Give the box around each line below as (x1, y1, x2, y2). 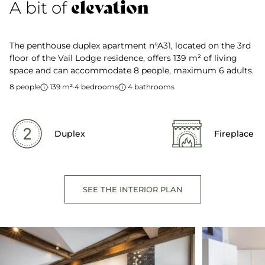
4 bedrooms (75, 82, 118, 91)
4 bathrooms (128, 82, 174, 91)
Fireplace (214, 128, 254, 139)
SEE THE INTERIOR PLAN (82, 184, 183, 194)
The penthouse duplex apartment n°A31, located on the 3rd (9, 40, 251, 51)
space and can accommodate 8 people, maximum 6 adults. (9, 65, 254, 76)
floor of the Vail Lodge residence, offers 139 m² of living (9, 53, 237, 63)
